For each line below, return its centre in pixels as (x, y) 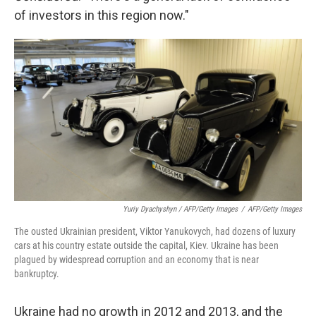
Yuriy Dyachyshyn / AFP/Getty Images (180, 209)
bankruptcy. (37, 273)
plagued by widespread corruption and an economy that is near (136, 259)
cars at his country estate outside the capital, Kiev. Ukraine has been (146, 245)
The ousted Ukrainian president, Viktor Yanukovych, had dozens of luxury (155, 231)
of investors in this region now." (102, 16)
